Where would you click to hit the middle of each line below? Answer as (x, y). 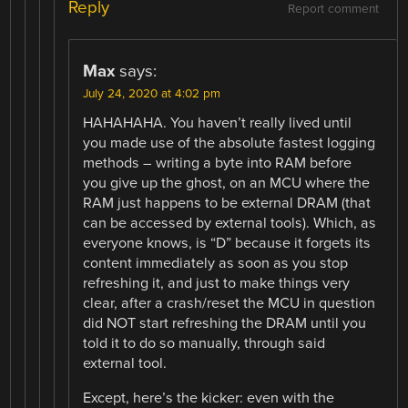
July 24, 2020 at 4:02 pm (152, 93)
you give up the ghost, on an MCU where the (227, 183)
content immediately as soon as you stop (216, 263)
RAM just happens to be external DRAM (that (227, 203)
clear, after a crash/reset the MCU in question (229, 303)
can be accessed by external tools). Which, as (230, 223)
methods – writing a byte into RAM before (218, 163)
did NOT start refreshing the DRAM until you (225, 323)
